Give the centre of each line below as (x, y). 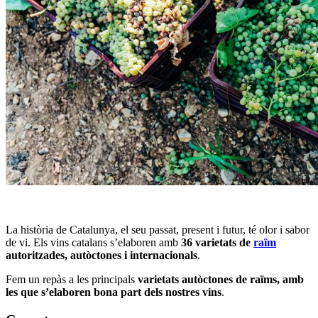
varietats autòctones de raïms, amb (221, 279)
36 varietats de (217, 242)
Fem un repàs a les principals (72, 279)
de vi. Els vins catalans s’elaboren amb (93, 242)
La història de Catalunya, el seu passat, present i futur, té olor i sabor (158, 229)
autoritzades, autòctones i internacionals (102, 255)
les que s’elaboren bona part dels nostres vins (114, 292)
